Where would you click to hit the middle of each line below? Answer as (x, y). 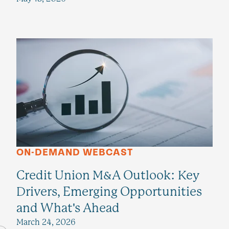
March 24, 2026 (46, 222)
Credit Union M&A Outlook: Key (108, 176)
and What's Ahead (68, 208)
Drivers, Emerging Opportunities (109, 192)
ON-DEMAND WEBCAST (75, 153)
